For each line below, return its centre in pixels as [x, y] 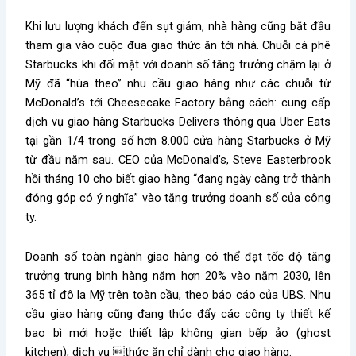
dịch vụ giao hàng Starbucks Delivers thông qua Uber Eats [178, 121]
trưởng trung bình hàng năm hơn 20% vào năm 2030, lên [178, 275]
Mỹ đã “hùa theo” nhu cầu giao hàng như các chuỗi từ [178, 83]
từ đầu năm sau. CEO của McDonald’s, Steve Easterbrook [178, 159]
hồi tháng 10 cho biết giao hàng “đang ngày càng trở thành [178, 178]
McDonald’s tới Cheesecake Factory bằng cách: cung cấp [178, 102]
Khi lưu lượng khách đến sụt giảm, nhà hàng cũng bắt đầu [178, 26]
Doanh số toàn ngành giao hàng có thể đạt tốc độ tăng [178, 256]
